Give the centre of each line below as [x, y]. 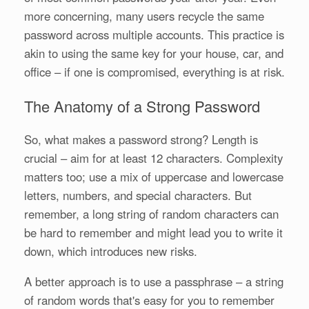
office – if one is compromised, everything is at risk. [154, 72]
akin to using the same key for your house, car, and [154, 53]
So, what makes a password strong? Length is [141, 140]
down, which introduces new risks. [111, 251]
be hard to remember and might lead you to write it [153, 233]
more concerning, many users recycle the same [144, 16]
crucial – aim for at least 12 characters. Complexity [153, 158]
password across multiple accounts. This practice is [154, 35]
